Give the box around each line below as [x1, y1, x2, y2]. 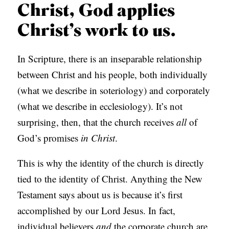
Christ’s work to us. [17, 22, 176, 41]
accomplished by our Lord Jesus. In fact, [17, 204, 176, 217]
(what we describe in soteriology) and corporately [17, 84, 211, 97]
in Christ [81, 131, 116, 145]
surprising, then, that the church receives [17, 116, 177, 129]
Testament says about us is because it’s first [17, 188, 183, 201]
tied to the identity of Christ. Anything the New [17, 172, 203, 186]
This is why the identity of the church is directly [17, 156, 204, 170]
